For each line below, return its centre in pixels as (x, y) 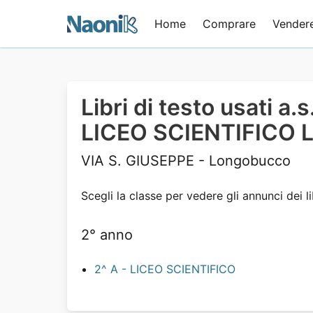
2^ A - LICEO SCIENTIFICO (165, 269)
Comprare (230, 24)
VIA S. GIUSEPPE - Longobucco (186, 161)
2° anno (107, 235)
